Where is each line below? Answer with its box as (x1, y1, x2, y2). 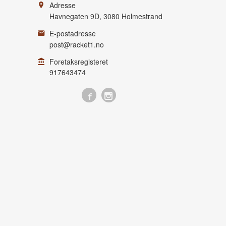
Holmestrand (122, 11, 162, 21)
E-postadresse (49, 28, 96, 38)
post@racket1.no (49, 39, 104, 49)
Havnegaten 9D (49, 11, 99, 21)
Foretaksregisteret (49, 56, 108, 67)
